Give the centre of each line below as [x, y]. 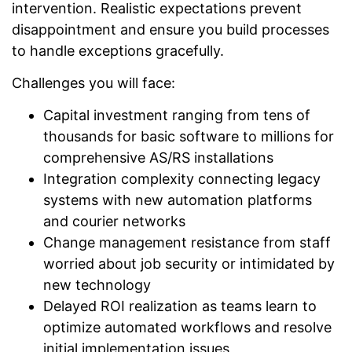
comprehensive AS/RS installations [158, 158]
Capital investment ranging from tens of [177, 115]
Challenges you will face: [93, 82]
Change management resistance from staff [187, 243]
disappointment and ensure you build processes [170, 29]
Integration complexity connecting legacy [182, 179]
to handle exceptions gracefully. [118, 50]
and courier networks [114, 222]
